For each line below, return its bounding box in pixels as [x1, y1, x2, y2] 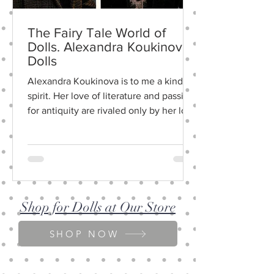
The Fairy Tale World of [28, 26, 166, 40]
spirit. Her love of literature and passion [28, 91, 194, 101]
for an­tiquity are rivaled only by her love [28, 105, 197, 116]
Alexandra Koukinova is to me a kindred [28, 76, 197, 86]
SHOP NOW [49, 228, 119, 240]
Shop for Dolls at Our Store [20, 199, 176, 215]
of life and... [28, 120, 78, 130]
